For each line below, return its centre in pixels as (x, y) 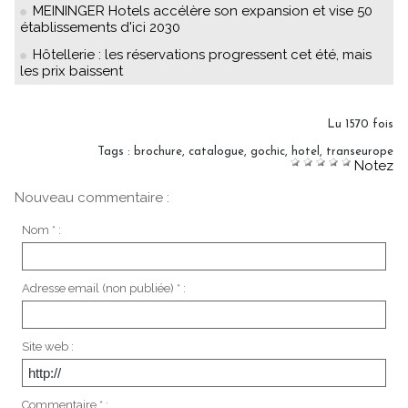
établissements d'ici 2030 (100, 28)
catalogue (216, 152)
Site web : (47, 346)
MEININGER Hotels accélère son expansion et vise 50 (203, 11)
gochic (268, 152)
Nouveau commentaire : (92, 198)
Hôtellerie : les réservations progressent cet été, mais (202, 55)
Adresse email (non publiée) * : (103, 288)
